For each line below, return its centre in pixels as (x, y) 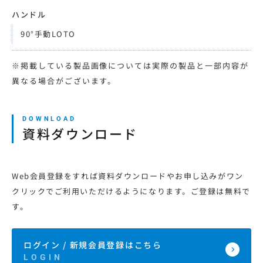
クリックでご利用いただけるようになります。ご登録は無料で (131, 191)
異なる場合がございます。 (64, 81)
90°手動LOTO (48, 34)
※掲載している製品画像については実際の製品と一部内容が (130, 65)
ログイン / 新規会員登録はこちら (93, 245)
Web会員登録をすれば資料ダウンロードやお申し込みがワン (128, 176)
